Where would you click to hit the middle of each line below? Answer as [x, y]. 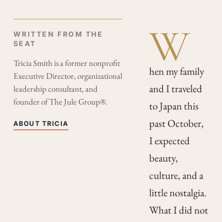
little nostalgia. [178, 193]
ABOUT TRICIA [41, 123]
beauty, [163, 158]
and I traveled [175, 89]
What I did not [178, 210]
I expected [169, 141]
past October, [176, 123]
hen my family [176, 71]
